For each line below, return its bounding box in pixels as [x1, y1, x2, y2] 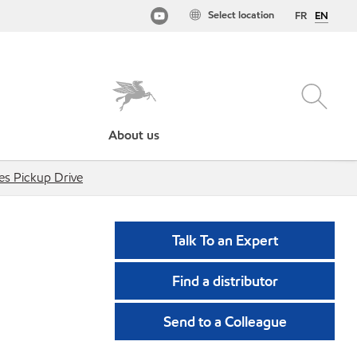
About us [108, 127, 160, 143]
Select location [208, 8, 274, 22]
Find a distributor [171, 272, 278, 290]
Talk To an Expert [171, 231, 278, 249]
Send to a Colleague [163, 312, 287, 331]
